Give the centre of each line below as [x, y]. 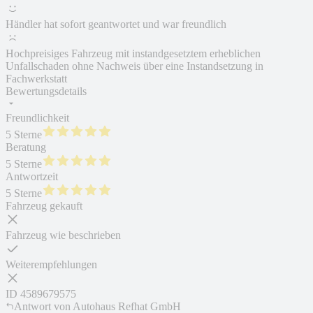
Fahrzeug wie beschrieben [63, 235]
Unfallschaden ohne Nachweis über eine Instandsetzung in [134, 66]
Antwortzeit [32, 177]
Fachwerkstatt [36, 79]
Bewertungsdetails [46, 92]
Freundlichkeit [37, 118]
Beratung [26, 147]
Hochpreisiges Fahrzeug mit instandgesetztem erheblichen [133, 54]
